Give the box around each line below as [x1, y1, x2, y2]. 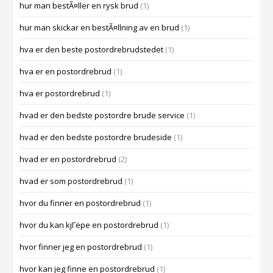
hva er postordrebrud [19, 88, 101, 99]
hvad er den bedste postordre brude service [19, 110, 185, 121]
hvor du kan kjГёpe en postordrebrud [19, 219, 159, 231]
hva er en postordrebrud [19, 66, 112, 77]
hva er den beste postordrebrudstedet [19, 44, 164, 55]
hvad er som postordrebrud [19, 175, 123, 187]
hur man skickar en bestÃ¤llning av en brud [19, 22, 180, 34]
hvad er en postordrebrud [19, 154, 117, 165]
